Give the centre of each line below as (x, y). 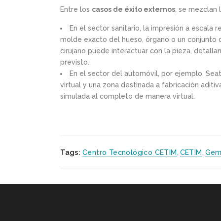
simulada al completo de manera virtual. (128, 96)
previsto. (75, 62)
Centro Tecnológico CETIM (130, 153)
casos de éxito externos (133, 10)
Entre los (76, 10)
